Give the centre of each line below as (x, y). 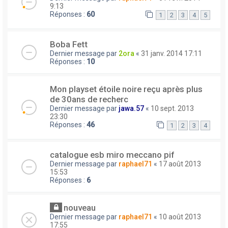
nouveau (80, 208)
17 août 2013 (180, 164)
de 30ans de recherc (89, 99)
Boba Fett (69, 45)
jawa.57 (131, 109)
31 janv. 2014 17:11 (172, 54)
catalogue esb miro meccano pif (112, 155)
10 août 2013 (180, 217)
